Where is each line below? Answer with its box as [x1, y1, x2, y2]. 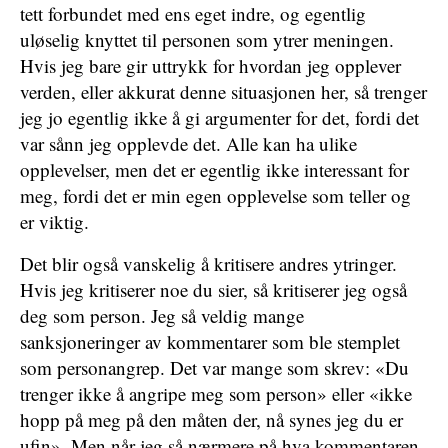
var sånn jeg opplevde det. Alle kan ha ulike [20, 131, 357, 156]
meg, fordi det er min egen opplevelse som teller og [20, 183, 411, 208]
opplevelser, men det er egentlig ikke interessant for [20, 157, 409, 182]
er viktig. [20, 209, 89, 234]
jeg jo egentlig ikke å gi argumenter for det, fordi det [20, 105, 419, 130]
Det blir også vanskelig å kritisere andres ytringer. [20, 251, 397, 276]
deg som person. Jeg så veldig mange [20, 303, 304, 328]
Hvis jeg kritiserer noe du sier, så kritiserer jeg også [20, 277, 407, 302]
